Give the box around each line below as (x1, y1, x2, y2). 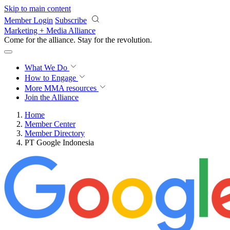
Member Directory (25, 129, 85, 138)
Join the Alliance (25, 93, 79, 102)
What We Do (25, 63, 69, 72)
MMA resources (42, 84, 97, 92)
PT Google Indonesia (25, 138, 94, 147)
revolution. (117, 35, 152, 44)
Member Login (4, 16, 53, 25)
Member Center (25, 120, 75, 128)
